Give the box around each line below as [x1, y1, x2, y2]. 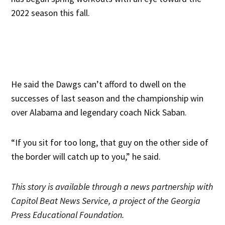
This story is [11, 181, 54, 193]
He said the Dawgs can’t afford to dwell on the [11, 78, 186, 90]
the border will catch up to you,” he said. [11, 151, 161, 163]
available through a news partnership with [55, 181, 213, 193]
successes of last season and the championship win [11, 92, 204, 104]
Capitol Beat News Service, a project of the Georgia [11, 195, 201, 207]
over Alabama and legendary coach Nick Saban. [11, 106, 187, 119]
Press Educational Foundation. [11, 209, 125, 221]
